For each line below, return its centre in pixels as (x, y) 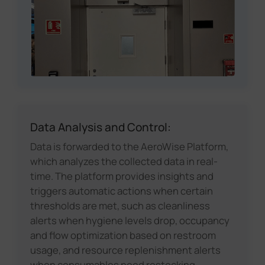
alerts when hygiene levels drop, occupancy (130, 221)
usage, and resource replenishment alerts (125, 250)
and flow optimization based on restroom (123, 235)
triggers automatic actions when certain (121, 191)
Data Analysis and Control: (100, 127)
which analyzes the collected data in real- (124, 161)
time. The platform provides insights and (122, 176)
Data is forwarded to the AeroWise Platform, (129, 147)
